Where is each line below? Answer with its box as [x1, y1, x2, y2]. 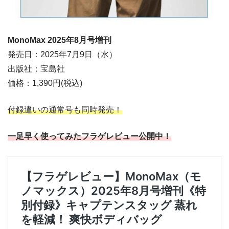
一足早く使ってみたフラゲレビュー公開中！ [8, 132, 171, 141]
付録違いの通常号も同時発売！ [8, 105, 122, 114]
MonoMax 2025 [8, 36, 66, 45]
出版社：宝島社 [8, 64, 65, 74]
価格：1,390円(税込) [8, 79, 82, 88]
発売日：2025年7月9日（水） [8, 50, 117, 59]
